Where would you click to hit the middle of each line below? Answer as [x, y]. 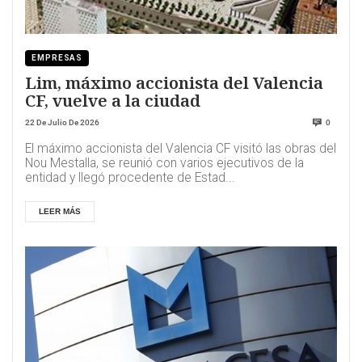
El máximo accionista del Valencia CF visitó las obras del [181, 149]
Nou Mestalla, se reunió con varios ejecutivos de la [164, 164]
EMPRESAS [57, 58]
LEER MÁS [60, 212]
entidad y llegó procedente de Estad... [130, 178]
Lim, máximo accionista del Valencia [174, 83]
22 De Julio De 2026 [62, 123]
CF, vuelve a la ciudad [113, 101]
